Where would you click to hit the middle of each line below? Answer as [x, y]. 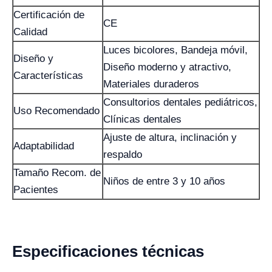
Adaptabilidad [44, 146]
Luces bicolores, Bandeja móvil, [175, 50]
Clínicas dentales [142, 119]
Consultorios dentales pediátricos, [180, 102]
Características [48, 75]
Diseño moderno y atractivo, [167, 67]
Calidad [30, 32]
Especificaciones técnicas [108, 251]
